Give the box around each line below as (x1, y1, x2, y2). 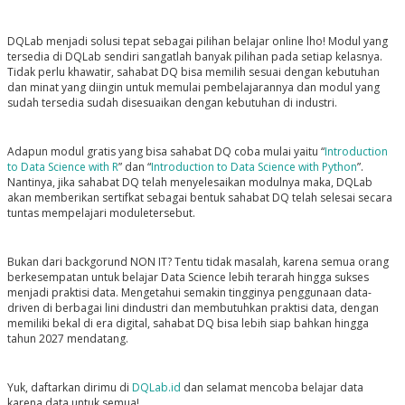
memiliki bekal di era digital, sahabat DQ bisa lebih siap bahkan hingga (6, 316, 369, 332)
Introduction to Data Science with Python (150, 159, 357, 175)
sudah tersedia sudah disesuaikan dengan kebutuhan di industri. (6, 95, 340, 111)
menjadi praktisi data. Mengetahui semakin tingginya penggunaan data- (6, 285, 372, 301)
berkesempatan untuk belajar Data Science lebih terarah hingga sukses (6, 269, 369, 286)
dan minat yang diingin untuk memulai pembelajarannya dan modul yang (6, 80, 380, 96)
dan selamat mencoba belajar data (180, 380, 363, 396)
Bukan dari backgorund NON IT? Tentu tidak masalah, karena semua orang (6, 254, 389, 270)
